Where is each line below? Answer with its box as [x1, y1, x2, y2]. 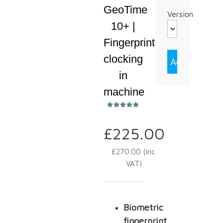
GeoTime [103, 3, 147, 16]
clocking [104, 52, 143, 65]
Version [167, 9, 193, 18]
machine [103, 85, 144, 98]
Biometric [123, 202, 163, 213]
